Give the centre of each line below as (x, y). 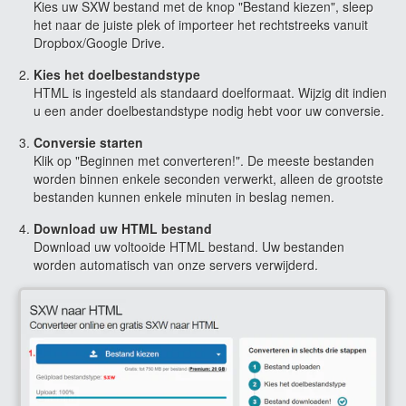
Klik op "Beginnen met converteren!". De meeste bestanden (204, 160)
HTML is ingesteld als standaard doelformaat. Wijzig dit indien (210, 92)
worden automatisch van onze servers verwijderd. (176, 265)
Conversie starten (88, 142)
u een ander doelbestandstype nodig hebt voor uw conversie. (209, 111)
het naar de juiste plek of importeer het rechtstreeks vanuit (201, 24)
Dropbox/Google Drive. (99, 43)
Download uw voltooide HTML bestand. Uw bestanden (189, 246)
